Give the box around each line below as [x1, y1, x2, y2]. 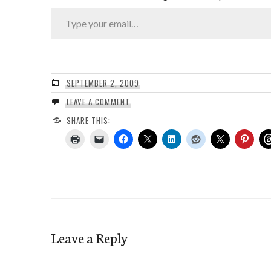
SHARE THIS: [66, 114, 111, 126]
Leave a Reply [51, 227, 128, 247]
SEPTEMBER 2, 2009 [66, 76, 139, 89]
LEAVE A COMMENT [66, 95, 130, 108]
